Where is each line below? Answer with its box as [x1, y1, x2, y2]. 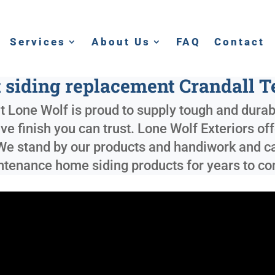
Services [10, 35, 66, 48]
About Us [91, 35, 151, 48]
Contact [214, 35, 265, 48]
